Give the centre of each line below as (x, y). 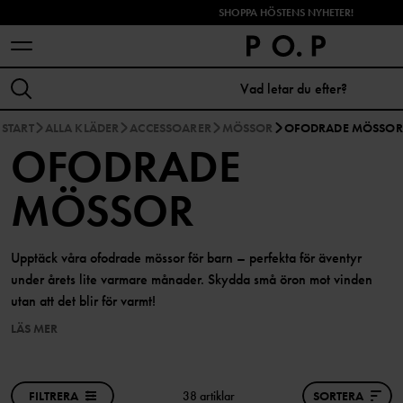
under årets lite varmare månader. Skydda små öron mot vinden (192, 279)
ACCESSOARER (170, 128)
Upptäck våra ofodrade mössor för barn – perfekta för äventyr (186, 258)
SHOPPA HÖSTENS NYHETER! (286, 13)
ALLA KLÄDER (82, 128)
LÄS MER (34, 328)
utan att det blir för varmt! (83, 301)
